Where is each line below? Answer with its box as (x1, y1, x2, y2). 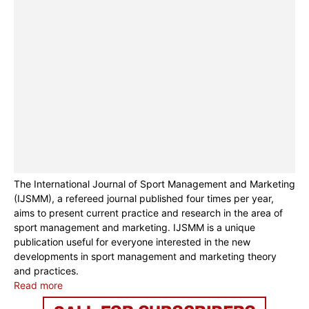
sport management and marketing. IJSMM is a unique (14, 221, 255, 234)
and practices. (14, 265, 79, 277)
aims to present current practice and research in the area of (14, 207, 283, 219)
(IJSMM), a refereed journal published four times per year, (14, 192, 274, 205)
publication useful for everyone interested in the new (14, 236, 250, 248)
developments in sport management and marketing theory (14, 250, 277, 263)
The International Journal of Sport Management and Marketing (14, 178, 295, 190)
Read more (14, 279, 63, 292)
